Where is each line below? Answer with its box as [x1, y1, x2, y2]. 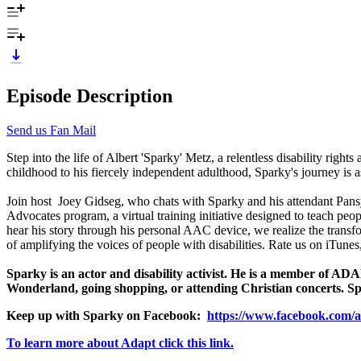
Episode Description [6, 85, 172, 106]
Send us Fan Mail [6, 122, 96, 137]
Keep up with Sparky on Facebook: [6, 308, 207, 322]
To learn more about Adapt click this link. [6, 335, 234, 350]
